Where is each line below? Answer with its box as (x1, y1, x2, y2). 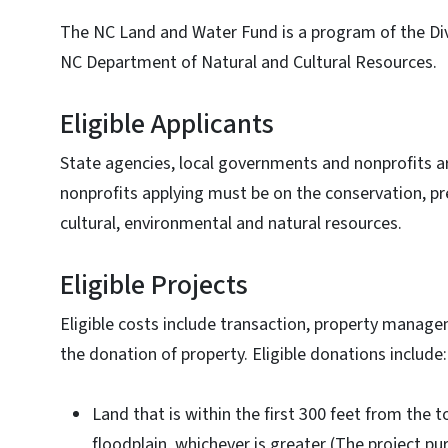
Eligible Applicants (60, 104, 274, 144)
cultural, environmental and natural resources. (60, 211, 402, 236)
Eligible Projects (60, 265, 248, 305)
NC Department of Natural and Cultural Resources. (60, 50, 437, 75)
